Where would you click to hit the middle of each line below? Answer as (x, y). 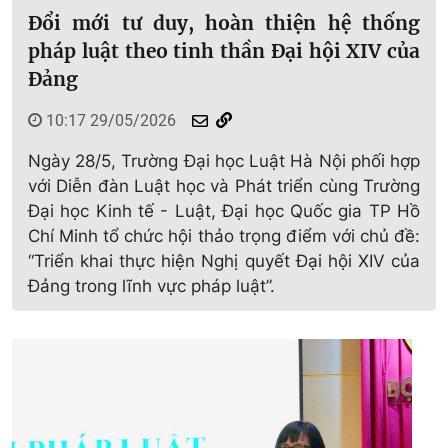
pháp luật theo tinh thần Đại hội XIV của (224, 50)
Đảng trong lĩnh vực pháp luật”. (151, 285)
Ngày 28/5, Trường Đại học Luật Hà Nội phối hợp (224, 160)
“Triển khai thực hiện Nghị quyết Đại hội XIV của (224, 260)
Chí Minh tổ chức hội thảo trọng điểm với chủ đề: (224, 235)
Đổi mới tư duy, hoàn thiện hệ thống (224, 22)
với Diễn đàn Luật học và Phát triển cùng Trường (224, 185)
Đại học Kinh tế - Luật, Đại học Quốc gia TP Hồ (224, 210)
